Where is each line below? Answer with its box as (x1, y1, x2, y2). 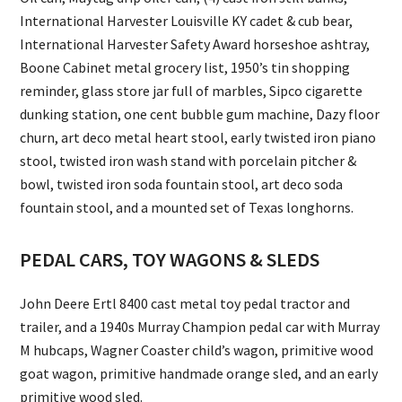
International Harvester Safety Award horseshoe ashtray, (20, 35, 371, 54)
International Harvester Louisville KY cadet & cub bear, (20, 12, 354, 31)
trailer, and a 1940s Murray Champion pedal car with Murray (20, 318, 380, 336)
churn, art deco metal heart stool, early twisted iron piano (20, 128, 377, 147)
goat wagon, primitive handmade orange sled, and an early (20, 364, 379, 383)
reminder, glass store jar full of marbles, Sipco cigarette (20, 82, 363, 100)
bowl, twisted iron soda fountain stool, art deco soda (20, 175, 344, 194)
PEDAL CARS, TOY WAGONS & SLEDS (20, 247, 320, 273)
